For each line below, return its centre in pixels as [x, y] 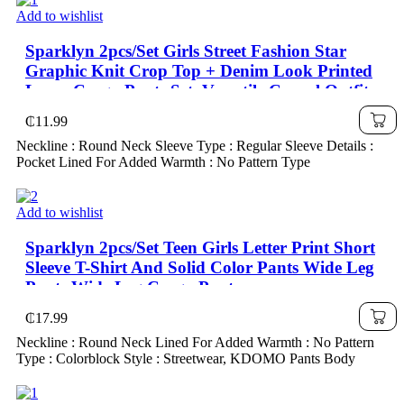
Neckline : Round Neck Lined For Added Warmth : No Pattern [195, 342]
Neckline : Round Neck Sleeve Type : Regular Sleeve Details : [195, 145]
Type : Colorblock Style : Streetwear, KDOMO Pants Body [186, 358]
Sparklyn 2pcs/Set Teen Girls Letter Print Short [200, 247]
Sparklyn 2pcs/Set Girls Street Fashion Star [186, 50]
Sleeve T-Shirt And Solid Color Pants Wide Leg [200, 267]
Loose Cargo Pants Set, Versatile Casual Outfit [197, 90]
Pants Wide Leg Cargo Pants [133, 287]
